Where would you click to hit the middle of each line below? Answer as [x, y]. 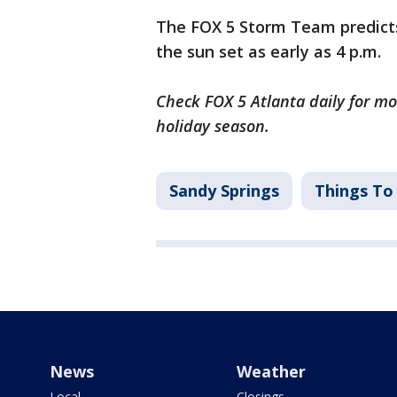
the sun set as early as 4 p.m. [269, 51]
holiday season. [213, 126]
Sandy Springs [224, 191]
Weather [271, 371]
